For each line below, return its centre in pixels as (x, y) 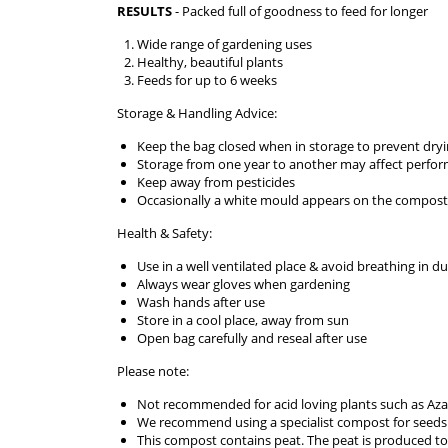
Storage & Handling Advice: (197, 113)
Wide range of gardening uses (224, 44)
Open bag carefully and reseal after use (252, 338)
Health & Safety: (164, 233)
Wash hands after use (201, 302)
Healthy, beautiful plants (210, 62)
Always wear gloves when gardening (243, 284)
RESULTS (144, 11)
